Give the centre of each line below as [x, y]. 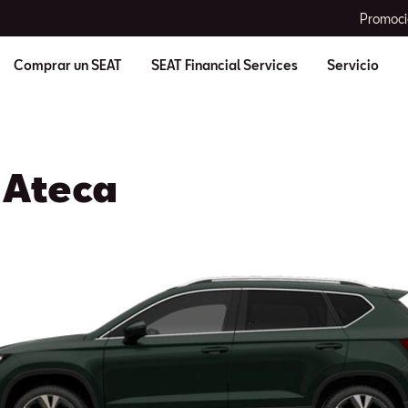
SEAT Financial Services [224, 65]
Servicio [352, 65]
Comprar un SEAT [67, 65]
